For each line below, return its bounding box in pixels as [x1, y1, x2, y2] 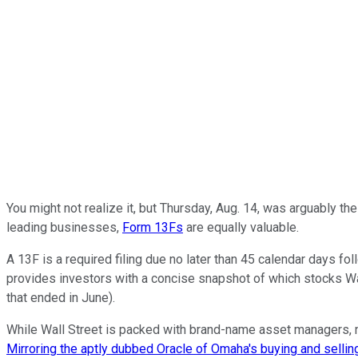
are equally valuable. [183, 219, 299, 235]
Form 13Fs [122, 219, 183, 235]
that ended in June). [6, 289, 115, 305]
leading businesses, [6, 219, 122, 235]
